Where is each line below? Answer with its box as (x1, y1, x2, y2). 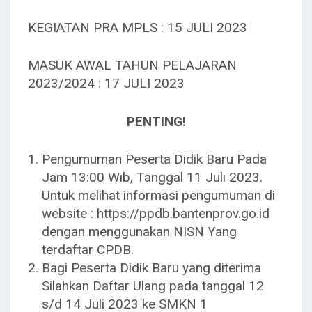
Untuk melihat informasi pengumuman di (42, 187, 275, 203)
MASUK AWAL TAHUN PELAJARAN (28, 57, 237, 73)
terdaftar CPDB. (42, 242, 134, 258)
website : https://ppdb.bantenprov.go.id (42, 205, 270, 221)
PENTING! (126, 113, 186, 130)
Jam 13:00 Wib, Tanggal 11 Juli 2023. (42, 169, 263, 185)
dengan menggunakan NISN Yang (42, 224, 237, 240)
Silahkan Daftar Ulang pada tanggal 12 (42, 278, 264, 294)
